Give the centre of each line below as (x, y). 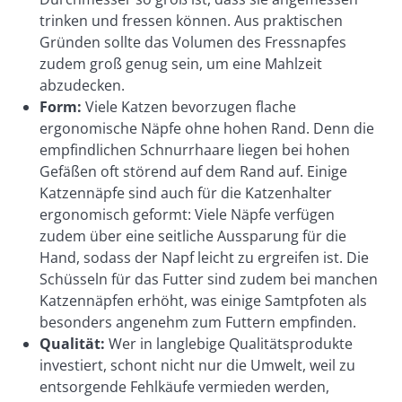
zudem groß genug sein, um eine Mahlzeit (181, 64)
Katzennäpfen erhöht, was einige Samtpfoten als (203, 301)
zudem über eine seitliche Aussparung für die (193, 236)
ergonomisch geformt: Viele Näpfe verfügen (187, 214)
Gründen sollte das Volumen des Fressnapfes (193, 42)
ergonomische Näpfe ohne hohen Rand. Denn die (207, 128)
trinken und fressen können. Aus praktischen (191, 21)
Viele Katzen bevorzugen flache (189, 107)
